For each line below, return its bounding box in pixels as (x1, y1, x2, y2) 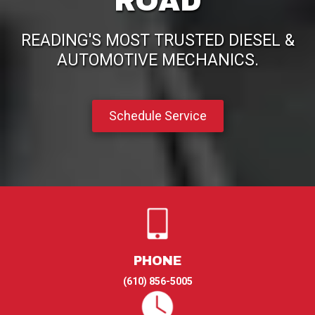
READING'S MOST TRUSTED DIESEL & (20, 30, 295, 50)
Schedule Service (108, 108, 207, 123)
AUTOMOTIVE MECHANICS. (56, 50, 259, 70)
